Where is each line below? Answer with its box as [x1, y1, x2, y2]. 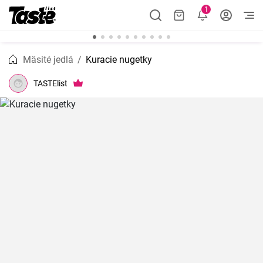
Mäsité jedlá [23, 54, 73, 65]
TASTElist [33, 78, 68, 88]
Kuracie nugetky [86, 54, 152, 65]
